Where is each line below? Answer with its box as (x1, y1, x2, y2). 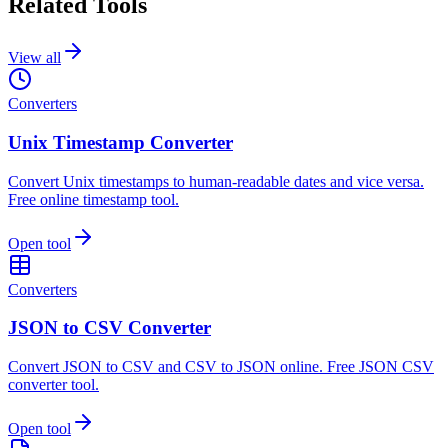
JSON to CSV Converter (8, 317, 211, 339)
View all (8, 49, 61, 67)
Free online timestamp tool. (8, 190, 179, 208)
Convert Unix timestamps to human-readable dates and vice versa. (8, 172, 424, 190)
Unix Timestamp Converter (8, 131, 233, 153)
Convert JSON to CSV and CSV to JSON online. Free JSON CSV (8, 358, 434, 376)
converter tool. (8, 376, 99, 394)
